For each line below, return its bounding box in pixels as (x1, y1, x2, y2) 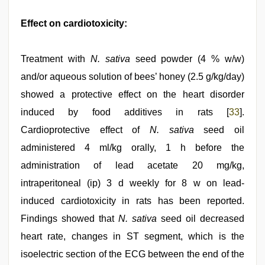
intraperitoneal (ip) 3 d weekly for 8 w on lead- (21, 178, 244, 189)
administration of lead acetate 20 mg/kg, (21, 160, 244, 171)
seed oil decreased (157, 214, 244, 224)
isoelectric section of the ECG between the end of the (21, 249, 244, 260)
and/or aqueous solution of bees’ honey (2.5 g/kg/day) (21, 72, 244, 82)
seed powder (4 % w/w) (130, 54, 244, 64)
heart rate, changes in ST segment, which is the (21, 231, 244, 242)
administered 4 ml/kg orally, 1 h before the (21, 143, 244, 153)
